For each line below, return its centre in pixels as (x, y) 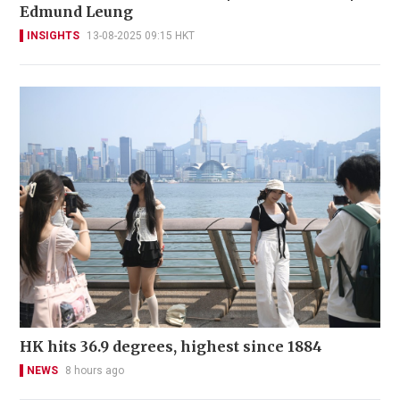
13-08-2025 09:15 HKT (141, 36)
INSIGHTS (53, 36)
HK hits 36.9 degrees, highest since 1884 (171, 346)
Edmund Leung (76, 12)
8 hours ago (95, 370)
